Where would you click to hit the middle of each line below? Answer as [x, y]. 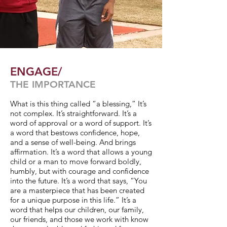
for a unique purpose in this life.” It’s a [73, 200]
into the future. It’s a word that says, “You [79, 181]
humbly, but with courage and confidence [80, 171]
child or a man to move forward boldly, [76, 161]
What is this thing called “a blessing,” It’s [78, 104]
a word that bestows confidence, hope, [75, 133]
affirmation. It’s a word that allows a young [81, 152]
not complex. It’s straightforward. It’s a [73, 113]
